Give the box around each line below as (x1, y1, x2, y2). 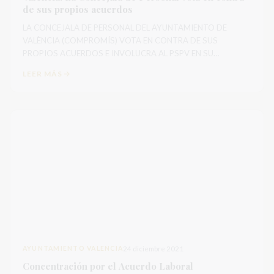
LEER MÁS (23, 69, 62, 78)
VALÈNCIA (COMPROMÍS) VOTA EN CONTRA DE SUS (23, 35, 218, 45)
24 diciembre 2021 (123, 245, 184, 253)
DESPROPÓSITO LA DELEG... (91, 61, 131, 71)
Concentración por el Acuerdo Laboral (23, 260, 193, 272)
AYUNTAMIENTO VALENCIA (23, 245, 124, 252)
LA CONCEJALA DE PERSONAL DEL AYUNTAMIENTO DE (23, 23, 227, 32)
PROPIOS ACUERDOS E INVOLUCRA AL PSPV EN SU (23, 48, 213, 58)
